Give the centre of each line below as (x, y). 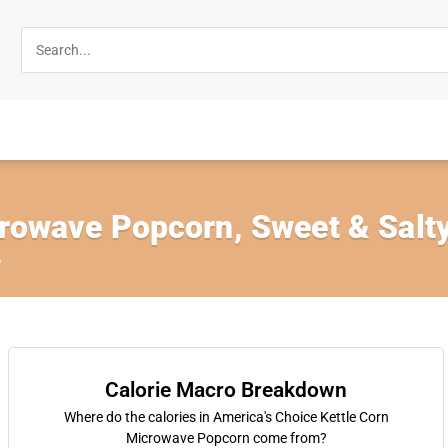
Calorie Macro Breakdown (226, 390)
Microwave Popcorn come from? (226, 438)
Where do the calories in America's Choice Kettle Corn (226, 417)
